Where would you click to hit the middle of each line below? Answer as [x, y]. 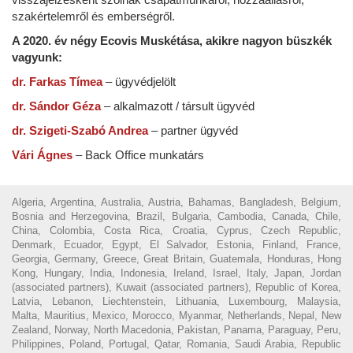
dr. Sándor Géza [56, 106]
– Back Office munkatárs [138, 154]
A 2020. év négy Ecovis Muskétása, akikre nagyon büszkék [172, 40]
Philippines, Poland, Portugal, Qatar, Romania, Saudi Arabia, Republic [176, 344]
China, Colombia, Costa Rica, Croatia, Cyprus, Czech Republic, [176, 230]
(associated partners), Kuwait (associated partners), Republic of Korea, [176, 287]
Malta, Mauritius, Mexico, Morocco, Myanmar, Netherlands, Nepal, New [176, 315]
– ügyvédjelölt [139, 81]
